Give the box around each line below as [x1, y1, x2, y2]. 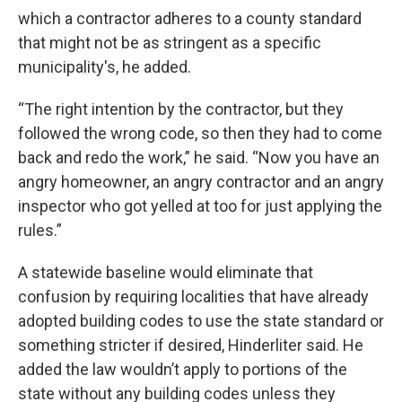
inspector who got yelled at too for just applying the [18, 197, 382, 215]
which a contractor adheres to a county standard [18, 9, 362, 28]
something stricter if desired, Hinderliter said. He [18, 336, 363, 354]
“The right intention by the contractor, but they [18, 100, 344, 118]
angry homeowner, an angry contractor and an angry [18, 172, 384, 191]
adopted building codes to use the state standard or [18, 311, 384, 330]
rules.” [18, 221, 62, 240]
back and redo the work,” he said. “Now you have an [18, 148, 380, 167]
